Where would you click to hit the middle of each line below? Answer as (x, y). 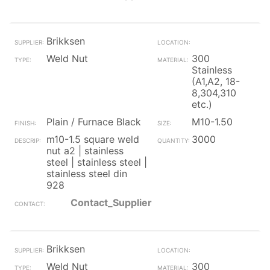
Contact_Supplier (111, 202)
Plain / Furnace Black (94, 122)
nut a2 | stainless (85, 151)
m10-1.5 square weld (93, 139)
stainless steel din (87, 174)
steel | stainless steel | (97, 162)
